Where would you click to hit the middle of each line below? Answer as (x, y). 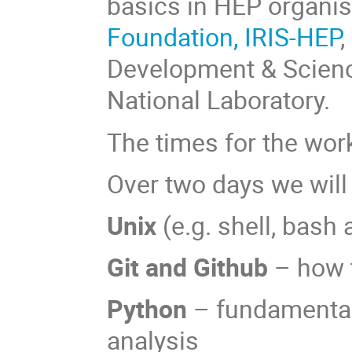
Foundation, (173, 37)
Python (147, 309)
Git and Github (188, 267)
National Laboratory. (219, 100)
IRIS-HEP (293, 37)
